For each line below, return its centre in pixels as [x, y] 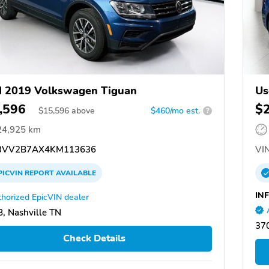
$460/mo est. [175, 110]
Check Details [94, 239]
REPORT [39, 173]
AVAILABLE [75, 173]
